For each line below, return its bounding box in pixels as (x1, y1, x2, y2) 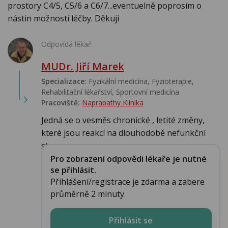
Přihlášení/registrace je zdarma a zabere (50, 176, 205, 187)
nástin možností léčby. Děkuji (8, 13, 119, 24)
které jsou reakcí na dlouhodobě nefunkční (41, 127, 206, 139)
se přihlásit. (50, 164, 96, 176)
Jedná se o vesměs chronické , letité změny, (41, 115, 205, 126)
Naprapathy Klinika (82, 98, 144, 108)
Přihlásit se (109, 214, 153, 226)
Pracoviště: (41, 98, 80, 108)
